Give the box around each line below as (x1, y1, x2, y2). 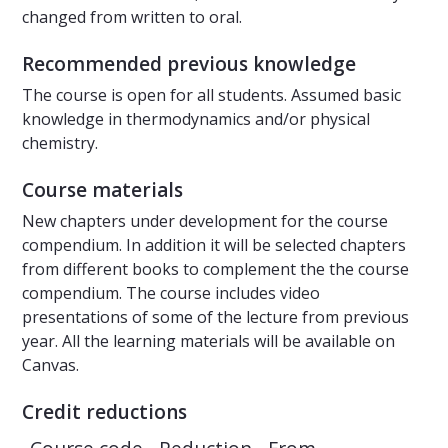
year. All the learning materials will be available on (22, 330, 395, 353)
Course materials (22, 177, 183, 204)
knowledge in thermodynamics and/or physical (22, 108, 370, 131)
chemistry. (22, 132, 98, 155)
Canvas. (22, 354, 79, 377)
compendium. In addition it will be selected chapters (22, 234, 406, 257)
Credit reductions (22, 399, 187, 426)
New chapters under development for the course (22, 210, 388, 233)
